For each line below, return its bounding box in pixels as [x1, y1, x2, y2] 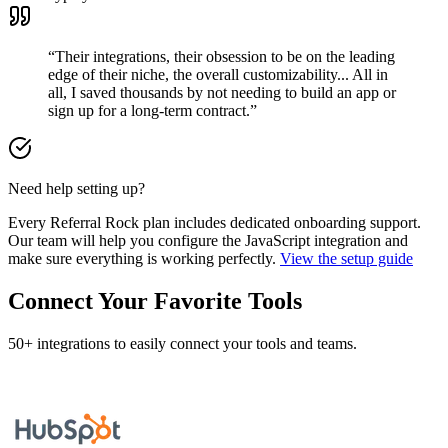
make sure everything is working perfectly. [8, 249, 280, 267]
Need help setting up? [8, 179, 145, 197]
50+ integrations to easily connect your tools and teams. [8, 334, 357, 352]
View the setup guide [280, 249, 413, 267]
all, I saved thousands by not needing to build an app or [48, 83, 396, 101]
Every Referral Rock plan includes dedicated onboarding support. [8, 213, 421, 231]
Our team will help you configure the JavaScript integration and [8, 231, 408, 249]
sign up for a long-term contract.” [48, 101, 257, 119]
